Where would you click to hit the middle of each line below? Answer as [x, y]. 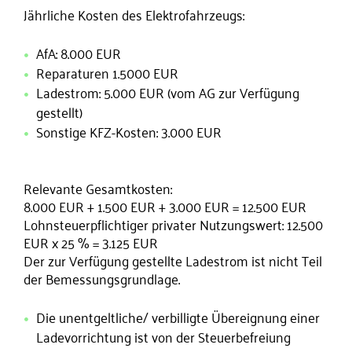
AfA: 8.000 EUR [79, 53]
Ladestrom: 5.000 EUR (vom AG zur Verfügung [168, 92]
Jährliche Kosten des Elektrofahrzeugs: [134, 14]
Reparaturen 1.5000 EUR [107, 72]
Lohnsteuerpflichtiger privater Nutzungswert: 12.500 [173, 224]
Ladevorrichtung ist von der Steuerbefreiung [163, 336]
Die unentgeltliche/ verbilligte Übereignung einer [178, 317]
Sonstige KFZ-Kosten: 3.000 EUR [129, 131]
